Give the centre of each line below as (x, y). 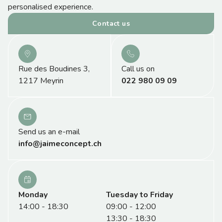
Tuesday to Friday (139, 195)
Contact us (111, 24)
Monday (33, 195)
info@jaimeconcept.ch (60, 144)
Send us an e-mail (49, 132)
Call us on (138, 69)
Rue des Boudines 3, (54, 69)
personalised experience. (51, 7)
